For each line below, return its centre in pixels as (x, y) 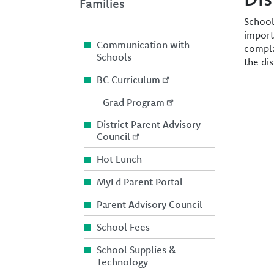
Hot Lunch (119, 159)
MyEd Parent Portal (140, 181)
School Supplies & (136, 249)
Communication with (143, 44)
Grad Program (134, 102)
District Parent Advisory (149, 124)
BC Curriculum (128, 79)
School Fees (123, 227)
